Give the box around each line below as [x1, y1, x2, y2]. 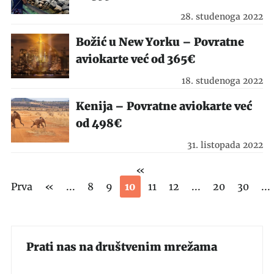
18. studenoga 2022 [182, 75, 264, 86]
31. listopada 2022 [187, 139, 264, 150]
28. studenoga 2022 [180, 11, 264, 22]
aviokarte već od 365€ [75, 52, 196, 66]
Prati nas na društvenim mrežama [26, 240, 217, 254]
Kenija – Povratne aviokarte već [75, 99, 252, 113]
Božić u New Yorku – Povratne [75, 35, 244, 49]
